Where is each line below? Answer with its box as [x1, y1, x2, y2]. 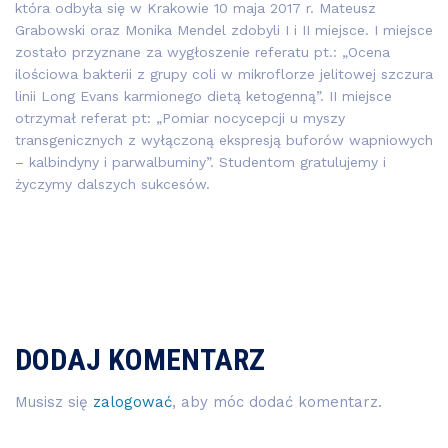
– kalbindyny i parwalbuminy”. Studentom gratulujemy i [15, 153, 386, 170]
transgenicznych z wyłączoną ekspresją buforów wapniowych [15, 131, 433, 148]
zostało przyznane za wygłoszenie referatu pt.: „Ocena [15, 43, 390, 60]
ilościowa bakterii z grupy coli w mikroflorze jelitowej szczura [15, 65, 433, 82]
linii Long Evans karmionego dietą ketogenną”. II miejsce [15, 87, 392, 104]
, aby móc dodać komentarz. [172, 392, 382, 411]
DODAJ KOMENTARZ [15, 341, 265, 377]
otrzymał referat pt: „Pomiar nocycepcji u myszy [15, 109, 345, 126]
